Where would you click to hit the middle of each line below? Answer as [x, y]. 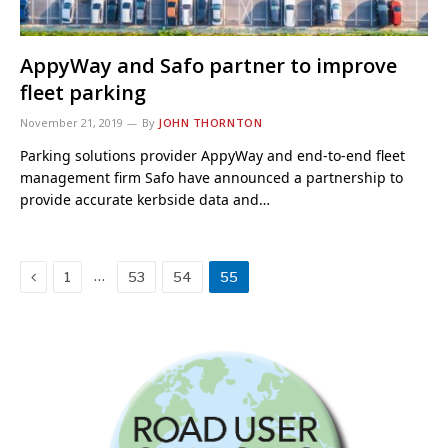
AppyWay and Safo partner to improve [208, 65]
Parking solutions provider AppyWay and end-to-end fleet [212, 155]
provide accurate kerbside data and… [145, 199]
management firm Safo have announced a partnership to [211, 177]
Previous [66, 275]
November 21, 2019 [71, 122]
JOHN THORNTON [210, 122]
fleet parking [83, 92]
